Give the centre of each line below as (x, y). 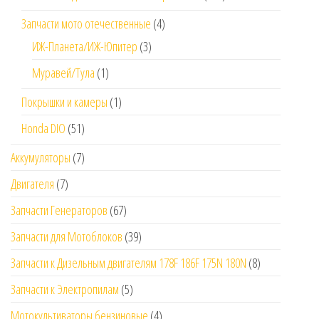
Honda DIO (43, 129)
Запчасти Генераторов (59, 210)
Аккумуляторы (41, 158)
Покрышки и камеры (64, 102)
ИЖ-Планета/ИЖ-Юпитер (85, 47)
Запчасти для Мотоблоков (67, 237)
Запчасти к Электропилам (65, 289)
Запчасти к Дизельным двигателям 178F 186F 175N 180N (129, 263)
